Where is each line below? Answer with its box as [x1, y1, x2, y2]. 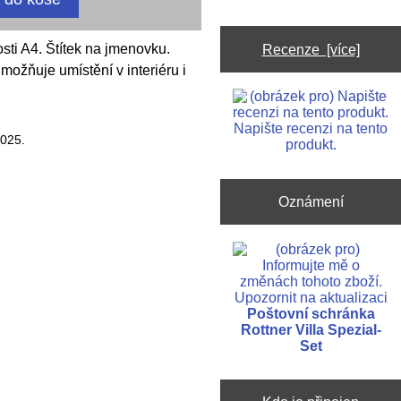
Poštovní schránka [246, 305, 375, 321]
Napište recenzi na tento [234, 121, 388, 137]
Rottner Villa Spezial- [240, 321, 381, 337]
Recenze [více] [261, 40, 360, 57]
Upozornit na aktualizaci [234, 289, 388, 305]
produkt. [285, 137, 337, 153]
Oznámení [277, 192, 344, 209]
